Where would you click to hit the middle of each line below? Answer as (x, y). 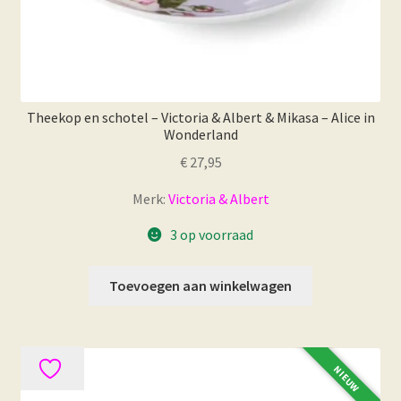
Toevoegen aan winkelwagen (200, 286)
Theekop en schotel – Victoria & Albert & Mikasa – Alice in (200, 117)
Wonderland (200, 134)
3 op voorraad (211, 234)
